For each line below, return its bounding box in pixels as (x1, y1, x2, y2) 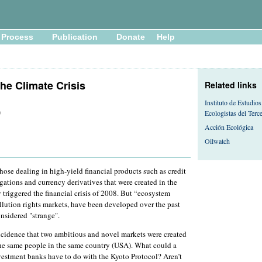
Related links (205, 78, 257, 91)
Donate (116, 32, 145, 42)
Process (1, 32, 33, 42)
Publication (52, 32, 98, 42)
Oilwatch (205, 136, 230, 146)
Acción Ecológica (205, 122, 253, 132)
